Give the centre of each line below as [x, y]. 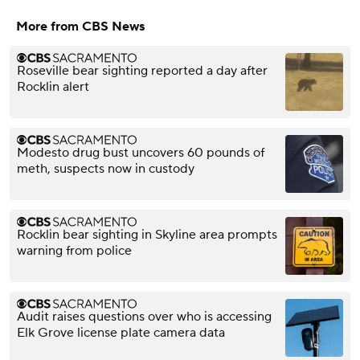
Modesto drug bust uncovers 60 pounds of [141, 153]
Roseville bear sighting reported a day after [142, 71]
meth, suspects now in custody [106, 169]
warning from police [74, 251]
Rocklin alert [53, 87]
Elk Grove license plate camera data [121, 333]
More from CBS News [80, 27]
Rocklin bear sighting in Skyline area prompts [147, 235]
